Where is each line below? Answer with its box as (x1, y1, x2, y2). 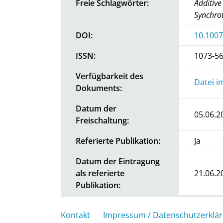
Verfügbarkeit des (76, 70, 143, 82)
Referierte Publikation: (76, 135, 160, 146)
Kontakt (61, 209, 90, 221)
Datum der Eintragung (76, 155, 160, 167)
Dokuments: (76, 82, 122, 94)
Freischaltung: (76, 114, 129, 126)
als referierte (76, 167, 124, 179)
